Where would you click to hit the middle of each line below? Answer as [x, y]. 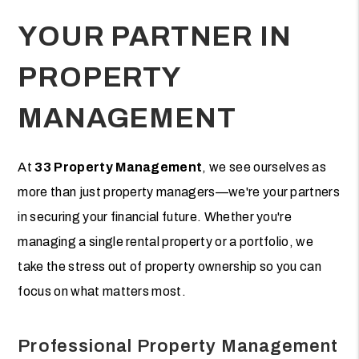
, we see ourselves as [264, 167]
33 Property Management [119, 167]
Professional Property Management [178, 346]
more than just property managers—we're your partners [179, 192]
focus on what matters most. [102, 291]
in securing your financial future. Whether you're [155, 217]
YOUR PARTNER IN [155, 36]
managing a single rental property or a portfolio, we [166, 242]
